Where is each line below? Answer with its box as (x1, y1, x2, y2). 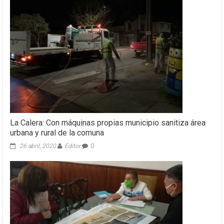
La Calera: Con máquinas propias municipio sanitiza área (10, 118, 206, 128)
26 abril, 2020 (19, 142, 56, 150)
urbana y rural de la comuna (10, 128, 104, 138)
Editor (64, 142, 81, 150)
